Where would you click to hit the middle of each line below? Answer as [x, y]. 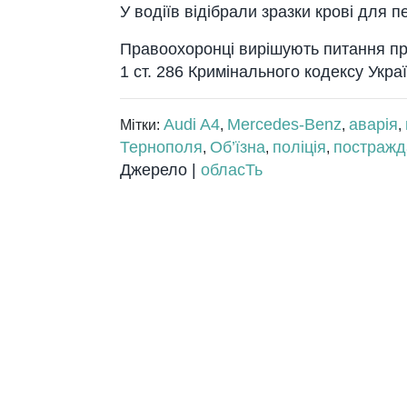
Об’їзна [238, 147]
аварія [373, 124]
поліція [299, 147]
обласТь [232, 169]
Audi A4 [192, 124]
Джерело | [160, 169]
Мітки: [142, 124]
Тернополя [161, 147]
